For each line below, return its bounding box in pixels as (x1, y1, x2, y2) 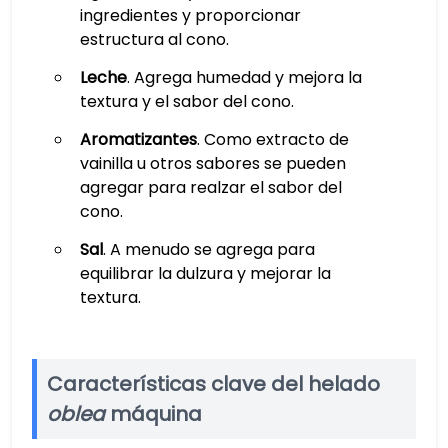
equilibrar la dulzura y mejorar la (79, 262, 331, 285)
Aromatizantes (79, 128, 197, 151)
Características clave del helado (47, 370, 380, 398)
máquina (105, 400, 202, 428)
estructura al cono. (79, 28, 229, 51)
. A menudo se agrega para (102, 238, 315, 261)
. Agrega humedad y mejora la (126, 66, 362, 89)
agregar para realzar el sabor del (79, 176, 342, 199)
